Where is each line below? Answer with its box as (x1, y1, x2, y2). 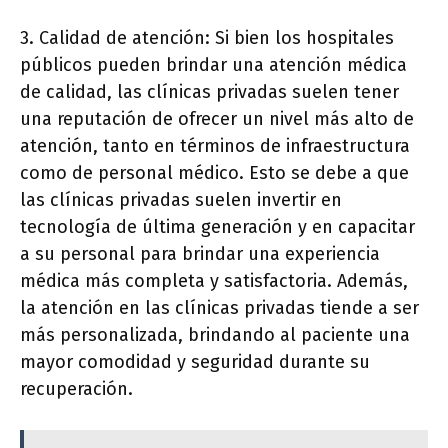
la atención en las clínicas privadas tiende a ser (20, 297, 419, 319)
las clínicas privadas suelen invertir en (20, 189, 342, 211)
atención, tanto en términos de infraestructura (20, 135, 410, 157)
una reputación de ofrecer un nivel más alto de (20, 108, 414, 130)
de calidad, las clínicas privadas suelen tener (20, 81, 399, 103)
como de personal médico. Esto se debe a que (20, 162, 409, 184)
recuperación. (20, 378, 133, 400)
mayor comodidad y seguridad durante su (20, 351, 370, 373)
